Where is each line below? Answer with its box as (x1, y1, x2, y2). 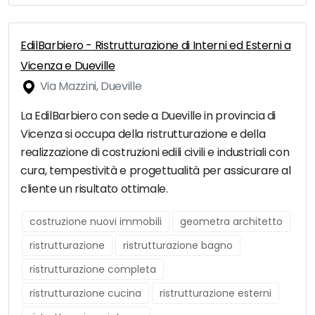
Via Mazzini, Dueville (37, 78, 142, 95)
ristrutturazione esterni (160, 286, 271, 301)
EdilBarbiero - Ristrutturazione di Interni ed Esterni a (20, 37, 291, 54)
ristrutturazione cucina (30, 286, 141, 301)
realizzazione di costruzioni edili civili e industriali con (20, 144, 290, 161)
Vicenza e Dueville (20, 58, 115, 75)
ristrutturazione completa (30, 262, 156, 277)
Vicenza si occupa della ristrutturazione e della (20, 126, 266, 143)
